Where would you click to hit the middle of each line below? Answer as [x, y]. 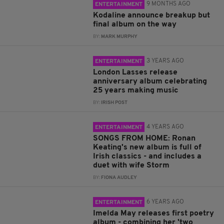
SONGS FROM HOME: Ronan [144, 138]
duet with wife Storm [131, 165]
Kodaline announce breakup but [152, 15]
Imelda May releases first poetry [154, 213]
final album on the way [135, 24]
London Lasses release [135, 72]
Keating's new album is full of [147, 147]
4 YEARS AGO [165, 127]
